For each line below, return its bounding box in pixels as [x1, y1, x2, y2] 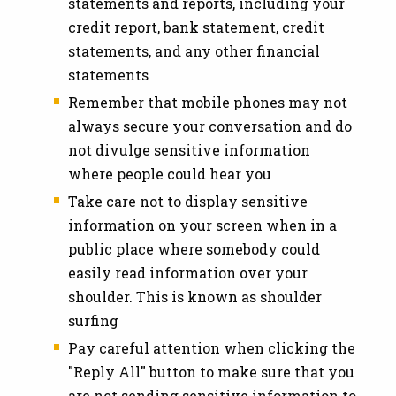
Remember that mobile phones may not [68, 92, 347, 111]
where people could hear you [68, 164, 271, 183]
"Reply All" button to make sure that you [68, 362, 354, 381]
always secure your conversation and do [68, 116, 352, 135]
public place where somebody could [68, 239, 320, 258]
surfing [68, 310, 118, 330]
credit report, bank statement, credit [68, 17, 324, 36]
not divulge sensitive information [68, 140, 310, 159]
